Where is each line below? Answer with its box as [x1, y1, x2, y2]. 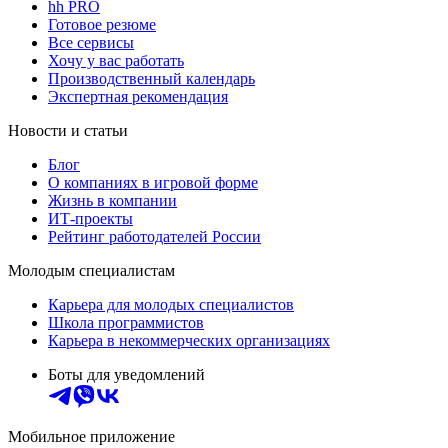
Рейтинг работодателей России [48, 228, 261, 246]
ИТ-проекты [48, 210, 133, 228]
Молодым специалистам [8, 262, 175, 280]
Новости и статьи [8, 122, 128, 140]
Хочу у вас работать [48, 52, 184, 70]
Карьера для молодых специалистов [48, 296, 294, 314]
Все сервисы [48, 34, 134, 52]
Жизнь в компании [48, 192, 177, 210]
